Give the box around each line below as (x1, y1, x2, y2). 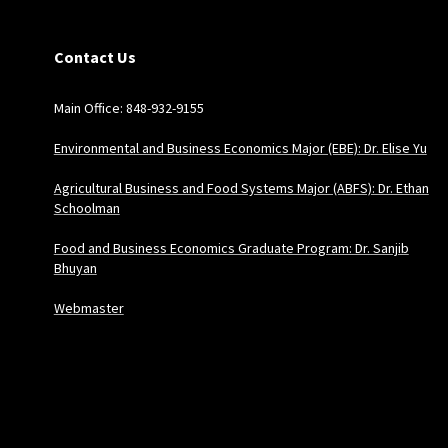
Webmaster (53, 298, 124, 317)
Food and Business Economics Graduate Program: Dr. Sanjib (53, 238, 409, 257)
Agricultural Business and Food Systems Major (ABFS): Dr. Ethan (53, 178, 429, 197)
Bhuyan (53, 258, 97, 277)
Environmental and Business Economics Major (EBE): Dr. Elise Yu (53, 138, 427, 157)
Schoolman (53, 198, 120, 217)
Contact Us (53, 46, 136, 67)
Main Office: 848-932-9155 (53, 98, 204, 117)
